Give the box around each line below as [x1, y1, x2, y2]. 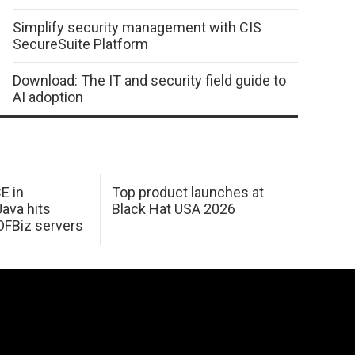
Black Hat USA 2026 [111, 200, 235, 218]
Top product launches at [111, 184, 264, 201]
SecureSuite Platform [13, 36, 148, 53]
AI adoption [13, 89, 83, 106]
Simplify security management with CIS [13, 19, 261, 36]
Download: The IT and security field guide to [13, 72, 286, 90]
